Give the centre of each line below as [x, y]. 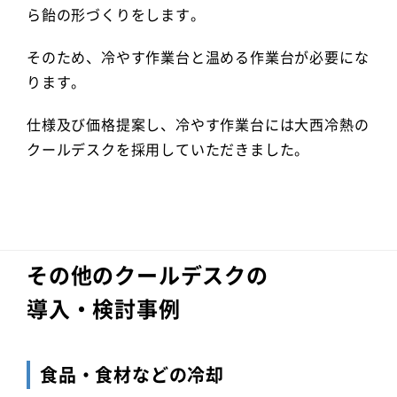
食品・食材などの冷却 [132, 374]
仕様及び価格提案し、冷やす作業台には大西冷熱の [198, 124]
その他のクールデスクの [148, 274]
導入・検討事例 [104, 308]
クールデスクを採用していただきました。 [168, 149]
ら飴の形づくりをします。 [116, 14]
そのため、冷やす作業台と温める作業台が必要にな [198, 57]
